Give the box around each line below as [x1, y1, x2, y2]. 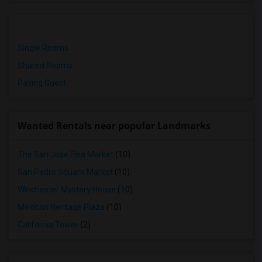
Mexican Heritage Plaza [18, 202, 105, 212]
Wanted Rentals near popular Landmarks [18, 119, 211, 132]
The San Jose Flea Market [18, 150, 113, 159]
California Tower [18, 220, 78, 229]
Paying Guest [18, 78, 66, 88]
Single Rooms [18, 43, 68, 53]
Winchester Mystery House [18, 185, 116, 194]
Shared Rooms [18, 61, 73, 70]
